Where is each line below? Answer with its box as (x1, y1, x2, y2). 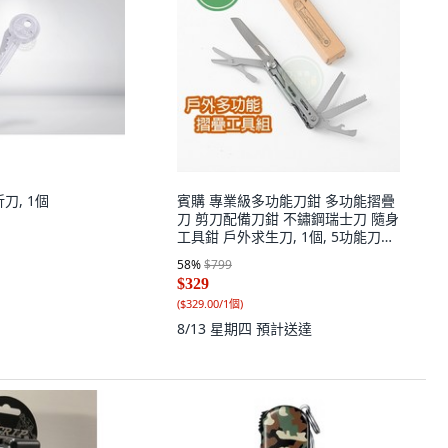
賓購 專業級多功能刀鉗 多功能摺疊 (177, 191, 395, 210)
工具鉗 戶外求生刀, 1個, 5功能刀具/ (177, 227, 400, 246)
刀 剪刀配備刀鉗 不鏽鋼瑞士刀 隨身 (177, 209, 399, 228)
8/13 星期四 (177, 319, 256, 338)
